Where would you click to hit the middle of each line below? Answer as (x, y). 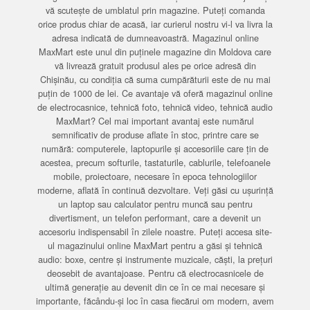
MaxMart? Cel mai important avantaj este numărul (155, 121)
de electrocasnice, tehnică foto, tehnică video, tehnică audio (155, 107)
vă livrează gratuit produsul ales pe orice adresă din (155, 65)
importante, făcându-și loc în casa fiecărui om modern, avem (155, 301)
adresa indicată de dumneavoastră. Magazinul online (155, 38)
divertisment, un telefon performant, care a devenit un (155, 218)
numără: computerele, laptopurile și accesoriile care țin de (155, 148)
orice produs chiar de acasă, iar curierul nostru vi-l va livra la (155, 24)
